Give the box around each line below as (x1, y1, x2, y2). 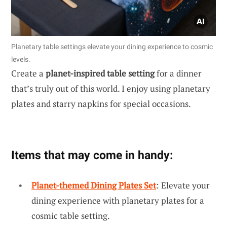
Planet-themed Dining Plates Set (31, 179, 156, 191)
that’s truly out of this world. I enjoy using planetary (11, 82, 210, 94)
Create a (11, 67, 46, 79)
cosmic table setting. (31, 209, 110, 221)
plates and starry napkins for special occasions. (11, 97, 191, 109)
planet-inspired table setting (46, 67, 155, 79)
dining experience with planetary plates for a (31, 194, 204, 206)
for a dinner (155, 67, 202, 79)
